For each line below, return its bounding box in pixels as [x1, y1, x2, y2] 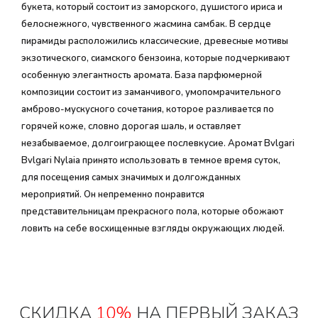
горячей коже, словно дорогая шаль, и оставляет [21, 120, 241, 133]
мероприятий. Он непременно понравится [21, 188, 204, 201]
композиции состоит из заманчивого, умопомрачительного [21, 86, 281, 99]
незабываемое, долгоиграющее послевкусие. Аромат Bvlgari [21, 137, 295, 150]
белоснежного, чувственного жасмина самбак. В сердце [21, 18, 271, 31]
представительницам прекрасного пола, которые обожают [21, 205, 283, 218]
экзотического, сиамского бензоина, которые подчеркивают [21, 52, 290, 65]
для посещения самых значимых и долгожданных [21, 171, 241, 184]
